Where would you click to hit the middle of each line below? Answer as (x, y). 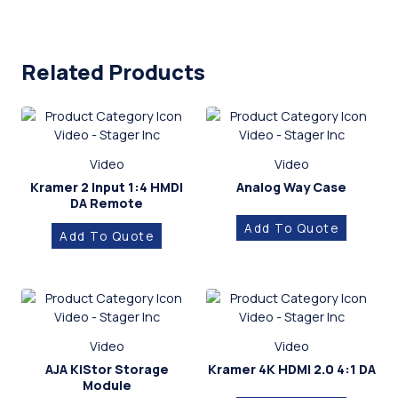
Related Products (113, 71)
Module (107, 385)
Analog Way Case (291, 187)
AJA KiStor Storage (107, 369)
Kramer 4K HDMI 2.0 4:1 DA (291, 369)
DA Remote (107, 203)
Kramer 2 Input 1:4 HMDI (107, 187)
